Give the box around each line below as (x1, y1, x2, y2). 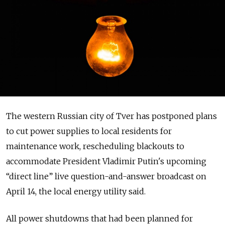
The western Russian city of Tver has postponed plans (6, 111, 217, 121)
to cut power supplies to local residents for (6, 126, 172, 136)
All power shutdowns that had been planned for (6, 213, 193, 223)
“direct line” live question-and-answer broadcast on (6, 171, 206, 181)
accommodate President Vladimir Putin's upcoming (6, 156, 206, 166)
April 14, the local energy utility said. (6, 186, 146, 196)
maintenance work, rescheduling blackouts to (6, 141, 184, 151)
